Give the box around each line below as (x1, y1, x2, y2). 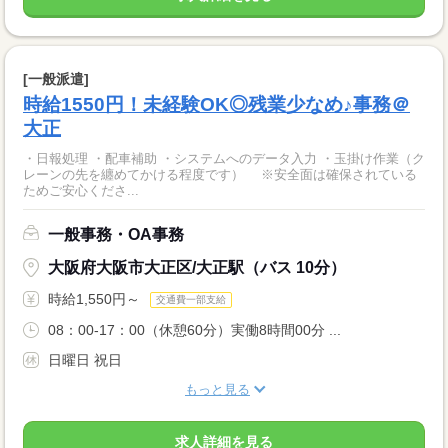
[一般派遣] (23, 71, 89, 88)
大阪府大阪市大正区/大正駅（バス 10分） (48, 259, 346, 277)
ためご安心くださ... (23, 183, 139, 199)
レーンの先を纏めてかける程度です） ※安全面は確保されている (23, 167, 417, 183)
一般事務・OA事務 (48, 226, 184, 244)
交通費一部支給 (156, 294, 226, 306)
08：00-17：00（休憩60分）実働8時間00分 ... (48, 322, 341, 339)
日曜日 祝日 (48, 352, 122, 369)
